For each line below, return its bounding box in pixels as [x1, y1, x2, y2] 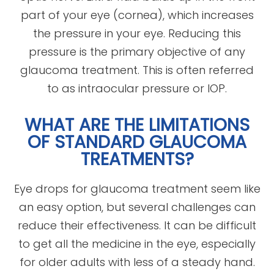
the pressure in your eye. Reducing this [33, 25, 241, 41]
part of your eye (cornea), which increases [20, 7, 254, 23]
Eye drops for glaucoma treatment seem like [13, 180, 261, 196]
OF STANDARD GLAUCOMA [28, 129, 246, 154]
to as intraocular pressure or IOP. [47, 80, 227, 96]
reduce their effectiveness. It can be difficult [18, 217, 256, 233]
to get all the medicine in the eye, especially [18, 235, 256, 251]
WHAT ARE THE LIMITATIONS [24, 112, 250, 137]
